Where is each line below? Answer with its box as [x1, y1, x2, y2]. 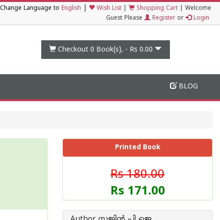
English [61, 5, 81, 12]
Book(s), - [94, 45, 130, 54]
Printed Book [114, 143, 161, 152]
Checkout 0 [58, 45, 95, 54]
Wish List [95, 5, 121, 12]
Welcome [185, 5, 211, 12]
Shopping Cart [135, 5, 178, 12]
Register [150, 15, 175, 22]
